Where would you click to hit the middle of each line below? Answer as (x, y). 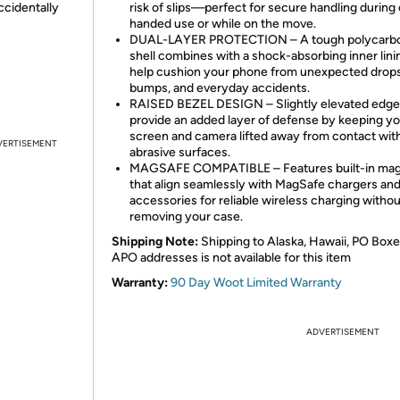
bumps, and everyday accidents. (220, 88)
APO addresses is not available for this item (231, 258)
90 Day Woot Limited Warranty (256, 283)
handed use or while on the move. (223, 24)
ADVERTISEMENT (343, 332)
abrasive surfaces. (180, 152)
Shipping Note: (155, 242)
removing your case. (186, 217)
